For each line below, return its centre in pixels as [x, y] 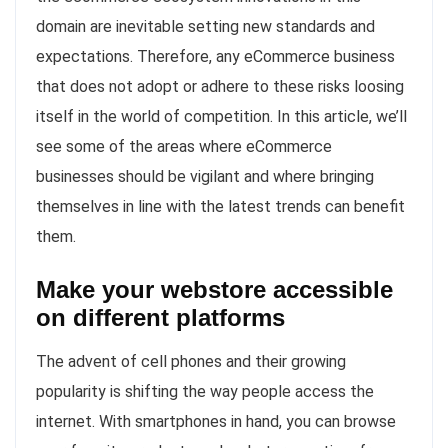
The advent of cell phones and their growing [191, 361]
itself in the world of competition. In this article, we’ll [221, 116]
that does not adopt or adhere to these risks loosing [220, 86]
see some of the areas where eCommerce [184, 146]
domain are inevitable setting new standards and [205, 26]
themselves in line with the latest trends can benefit [220, 206]
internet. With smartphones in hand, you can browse [216, 421]
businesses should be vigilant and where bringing [205, 176]
